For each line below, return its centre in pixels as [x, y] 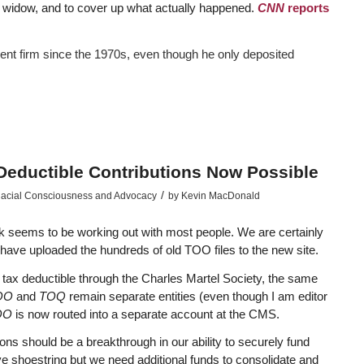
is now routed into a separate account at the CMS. [147, 314]
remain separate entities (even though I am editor [198, 296]
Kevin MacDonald [220, 196]
